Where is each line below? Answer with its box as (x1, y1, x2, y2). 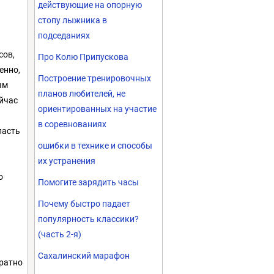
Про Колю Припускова (38, 52, 128, 62)
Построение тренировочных (38, 73, 151, 83)
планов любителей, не (38, 89, 125, 98)
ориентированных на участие (38, 104, 157, 114)
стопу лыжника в (38, 15, 107, 25)
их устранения (38, 156, 95, 166)
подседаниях (38, 31, 90, 40)
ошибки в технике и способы (38, 141, 152, 150)
